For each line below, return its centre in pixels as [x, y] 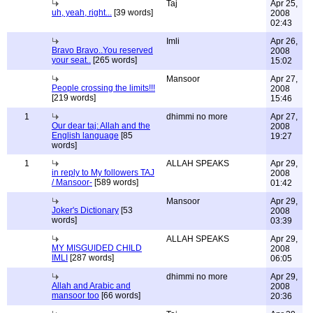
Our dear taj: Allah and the [101, 126]
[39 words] [132, 13]
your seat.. [71, 60]
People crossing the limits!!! [103, 88]
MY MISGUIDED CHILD [97, 248]
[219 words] [74, 98]
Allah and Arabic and [91, 286]
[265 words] [114, 60]
